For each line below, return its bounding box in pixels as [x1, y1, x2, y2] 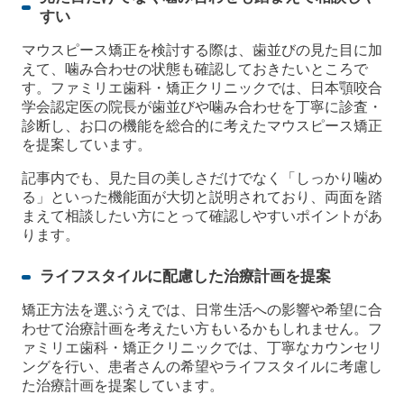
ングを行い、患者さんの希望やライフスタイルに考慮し [22, 359, 382, 375]
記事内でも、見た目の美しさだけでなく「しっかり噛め [22, 170, 382, 187]
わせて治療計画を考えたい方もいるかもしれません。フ [22, 321, 382, 337]
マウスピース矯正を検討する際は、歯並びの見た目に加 [22, 42, 382, 59]
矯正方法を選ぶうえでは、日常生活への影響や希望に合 [22, 302, 382, 318]
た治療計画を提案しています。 [22, 378, 224, 394]
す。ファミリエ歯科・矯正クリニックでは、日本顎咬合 [22, 80, 382, 96]
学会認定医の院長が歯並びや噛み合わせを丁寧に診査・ [22, 99, 382, 115]
